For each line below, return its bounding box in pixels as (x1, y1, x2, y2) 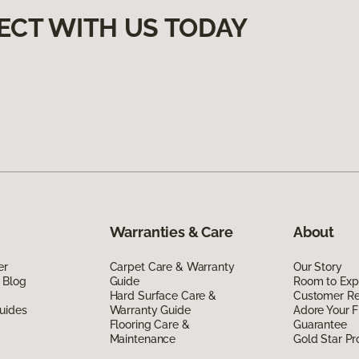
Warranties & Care (109, 224, 233, 241)
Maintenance (109, 333, 176, 346)
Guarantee (292, 318, 347, 332)
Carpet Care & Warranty (109, 260, 235, 274)
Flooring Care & (109, 318, 190, 332)
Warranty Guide (109, 304, 191, 317)
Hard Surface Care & (109, 289, 216, 303)
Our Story (292, 260, 342, 274)
